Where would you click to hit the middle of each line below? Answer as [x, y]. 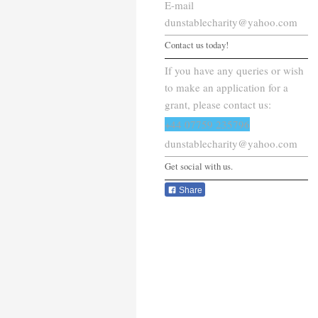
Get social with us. [199, 166]
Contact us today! [197, 45]
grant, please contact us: [218, 104]
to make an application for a [226, 87]
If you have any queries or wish [234, 70]
